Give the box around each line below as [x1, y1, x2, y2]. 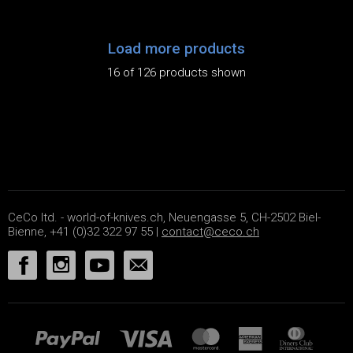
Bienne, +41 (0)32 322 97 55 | [8, 225, 162, 240]
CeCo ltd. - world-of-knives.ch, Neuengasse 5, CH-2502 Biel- [8, 210, 321, 225]
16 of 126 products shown [107, 65, 246, 80]
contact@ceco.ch [162, 225, 259, 240]
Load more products [108, 39, 245, 58]
